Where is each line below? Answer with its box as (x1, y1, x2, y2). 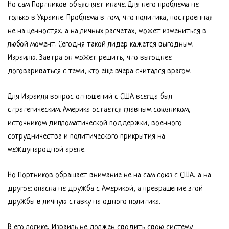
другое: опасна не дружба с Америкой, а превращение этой (8, 185, 203, 193)
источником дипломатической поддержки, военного (8, 119, 182, 128)
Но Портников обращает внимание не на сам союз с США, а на (8, 171, 211, 180)
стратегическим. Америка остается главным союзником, (8, 106, 191, 114)
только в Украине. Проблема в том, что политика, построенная (8, 14, 213, 22)
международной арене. (8, 146, 85, 154)
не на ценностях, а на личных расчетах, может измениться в (8, 27, 207, 36)
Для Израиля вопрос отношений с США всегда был (8, 93, 172, 101)
